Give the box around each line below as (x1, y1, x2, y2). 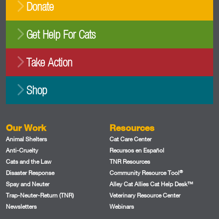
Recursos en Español (109, 147, 164, 154)
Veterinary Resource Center (109, 192, 180, 199)
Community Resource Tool (109, 169, 179, 177)
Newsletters (6, 203, 37, 211)
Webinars (109, 203, 134, 211)
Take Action (26, 56, 72, 69)
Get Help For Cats (26, 28, 95, 42)
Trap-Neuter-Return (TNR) (6, 192, 74, 199)
